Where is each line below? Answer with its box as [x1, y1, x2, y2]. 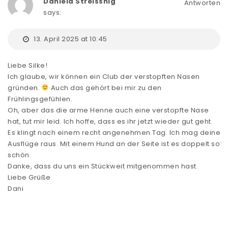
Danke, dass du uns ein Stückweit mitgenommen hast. [8, 161, 198, 171]
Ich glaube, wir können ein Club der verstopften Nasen [8, 71, 200, 81]
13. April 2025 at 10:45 [32, 34, 107, 44]
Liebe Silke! [8, 60, 47, 70]
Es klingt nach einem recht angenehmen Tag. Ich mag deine [8, 127, 220, 137]
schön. [8, 150, 31, 160]
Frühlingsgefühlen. [8, 94, 72, 104]
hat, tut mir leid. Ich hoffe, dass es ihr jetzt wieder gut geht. [8, 116, 213, 126]
